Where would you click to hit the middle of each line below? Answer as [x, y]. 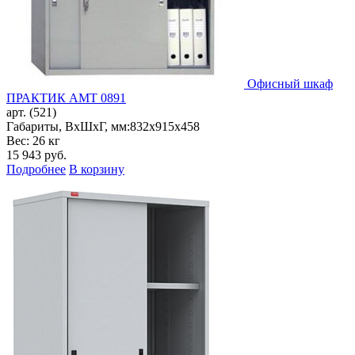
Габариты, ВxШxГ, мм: [68, 127]
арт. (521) [31, 113]
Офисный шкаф [290, 84]
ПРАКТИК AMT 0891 [66, 98]
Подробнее [36, 170]
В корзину [97, 170]
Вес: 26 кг [33, 141]
